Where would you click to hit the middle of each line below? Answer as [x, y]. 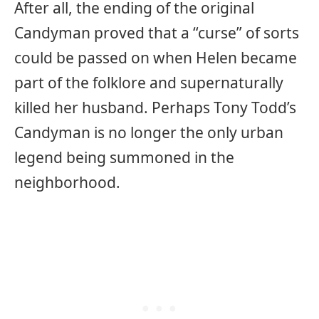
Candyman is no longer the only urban [149, 133]
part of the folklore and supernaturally [149, 83]
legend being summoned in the [124, 158]
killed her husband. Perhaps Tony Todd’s [155, 108]
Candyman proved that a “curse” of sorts [157, 33]
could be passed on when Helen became [156, 58]
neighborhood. [67, 183]
